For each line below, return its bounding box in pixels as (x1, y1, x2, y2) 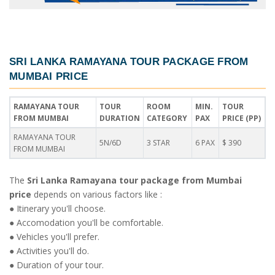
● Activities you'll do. (9, 245, 89, 257)
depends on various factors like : (31, 188, 162, 201)
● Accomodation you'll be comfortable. (9, 217, 163, 229)
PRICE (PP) (222, 113, 261, 124)
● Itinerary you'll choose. (9, 203, 106, 215)
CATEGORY (147, 113, 187, 124)
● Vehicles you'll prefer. (9, 231, 99, 243)
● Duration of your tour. (9, 259, 104, 271)
